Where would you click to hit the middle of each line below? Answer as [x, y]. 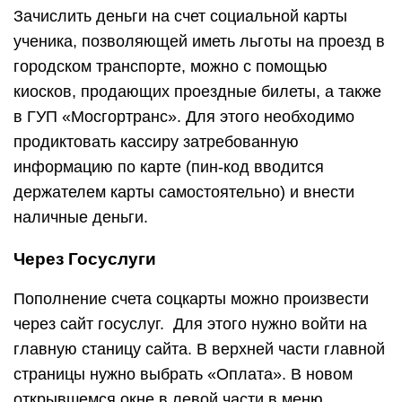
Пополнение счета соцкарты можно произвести [191, 299]
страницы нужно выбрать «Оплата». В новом [183, 374]
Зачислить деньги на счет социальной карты [180, 16]
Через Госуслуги [85, 259]
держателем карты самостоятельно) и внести [184, 192]
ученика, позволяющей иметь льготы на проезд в [199, 41]
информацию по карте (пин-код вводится [169, 167]
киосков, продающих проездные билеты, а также [197, 92]
